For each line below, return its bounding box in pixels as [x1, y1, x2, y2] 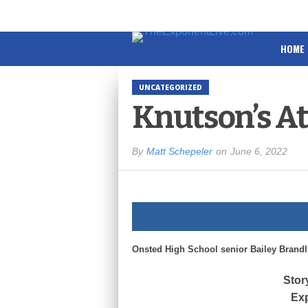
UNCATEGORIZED [139, 82, 202, 92]
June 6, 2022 [230, 146, 287, 157]
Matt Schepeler [146, 146, 212, 157]
